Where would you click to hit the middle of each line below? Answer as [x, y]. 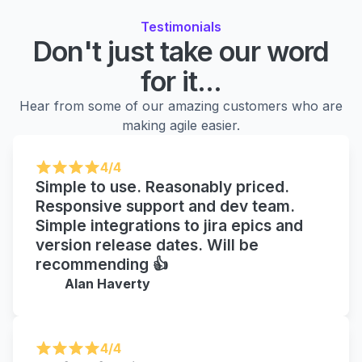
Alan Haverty [107, 283]
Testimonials [181, 26]
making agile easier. [181, 125]
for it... [181, 81]
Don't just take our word [181, 51]
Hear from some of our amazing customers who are [181, 105]
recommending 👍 [102, 264]
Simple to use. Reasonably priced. [162, 186]
